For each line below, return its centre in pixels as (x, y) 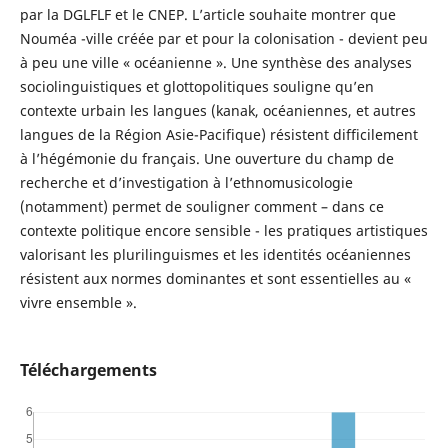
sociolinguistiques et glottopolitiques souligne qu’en (196, 86)
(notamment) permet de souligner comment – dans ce (201, 206)
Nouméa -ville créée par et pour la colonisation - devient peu (223, 38)
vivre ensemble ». (78, 302)
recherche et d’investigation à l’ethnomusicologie (186, 182)
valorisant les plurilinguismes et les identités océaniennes (215, 254)
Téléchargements (88, 369)
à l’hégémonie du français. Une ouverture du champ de (206, 158)
